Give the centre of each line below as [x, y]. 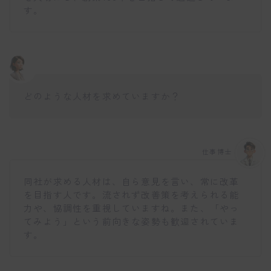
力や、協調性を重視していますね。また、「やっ [132, 208]
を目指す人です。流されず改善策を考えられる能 [132, 195]
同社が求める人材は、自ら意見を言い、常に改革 [132, 181]
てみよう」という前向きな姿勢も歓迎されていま [132, 221]
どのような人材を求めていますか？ [102, 96]
